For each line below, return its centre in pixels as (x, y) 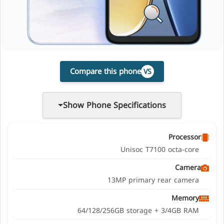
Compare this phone (105, 71)
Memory (185, 198)
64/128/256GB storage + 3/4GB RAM (138, 211)
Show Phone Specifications (114, 105)
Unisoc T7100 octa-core (160, 150)
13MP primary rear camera (153, 180)
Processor (185, 137)
